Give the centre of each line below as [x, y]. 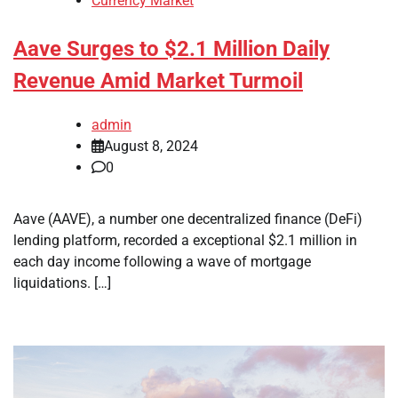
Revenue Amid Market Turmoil [158, 81]
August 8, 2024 [151, 146]
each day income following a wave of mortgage [162, 261]
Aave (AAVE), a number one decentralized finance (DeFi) [188, 219]
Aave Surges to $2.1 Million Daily [171, 49]
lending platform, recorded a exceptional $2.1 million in [185, 240]
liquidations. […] [62, 283]
